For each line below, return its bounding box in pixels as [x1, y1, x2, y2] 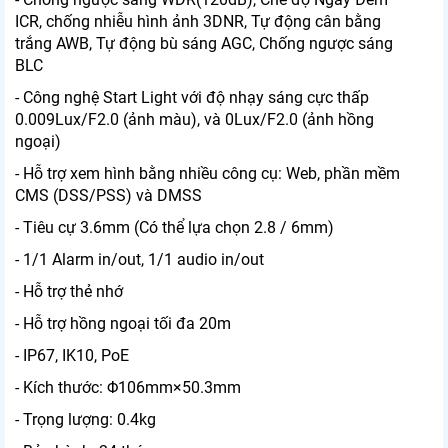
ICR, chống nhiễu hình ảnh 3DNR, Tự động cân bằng [15, 12, 381, 32]
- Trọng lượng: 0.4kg [15, 410, 156, 430]
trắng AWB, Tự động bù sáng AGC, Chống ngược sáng [15, 34, 393, 54]
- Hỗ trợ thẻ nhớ [15, 282, 123, 302]
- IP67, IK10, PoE [15, 346, 129, 366]
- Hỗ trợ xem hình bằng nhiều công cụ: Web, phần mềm [15, 164, 400, 184]
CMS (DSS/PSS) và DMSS [15, 186, 202, 206]
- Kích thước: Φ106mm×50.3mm [15, 378, 241, 398]
